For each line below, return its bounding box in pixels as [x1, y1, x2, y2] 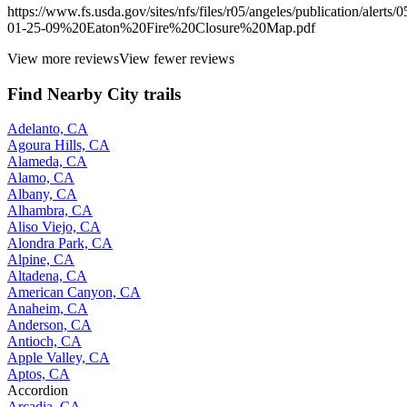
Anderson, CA [7, 317, 92, 333]
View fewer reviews [119, 51, 234, 67]
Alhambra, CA [7, 203, 93, 219]
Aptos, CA [7, 366, 70, 382]
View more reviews [7, 51, 119, 67]
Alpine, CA [7, 252, 74, 268]
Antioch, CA [7, 333, 82, 350]
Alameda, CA [7, 154, 87, 170]
